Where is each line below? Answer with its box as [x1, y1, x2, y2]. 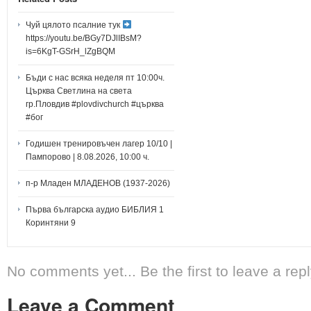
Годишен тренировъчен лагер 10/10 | [26, 139, 172, 149]
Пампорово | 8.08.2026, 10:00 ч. [26, 152, 149, 162]
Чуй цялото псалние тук [26, 20, 122, 31]
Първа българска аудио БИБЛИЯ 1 [26, 205, 164, 215]
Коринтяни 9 [26, 218, 76, 228]
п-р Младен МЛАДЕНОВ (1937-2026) [26, 178, 170, 189]
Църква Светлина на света [26, 86, 132, 96]
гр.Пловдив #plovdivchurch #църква [26, 99, 164, 110]
